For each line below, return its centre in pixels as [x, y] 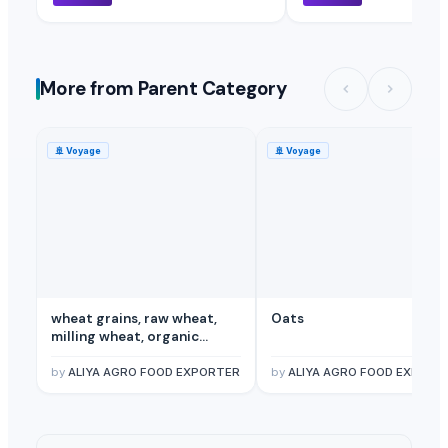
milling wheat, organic [125, 336]
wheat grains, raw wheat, [134, 318]
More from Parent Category [163, 89]
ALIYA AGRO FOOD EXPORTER [154, 371]
